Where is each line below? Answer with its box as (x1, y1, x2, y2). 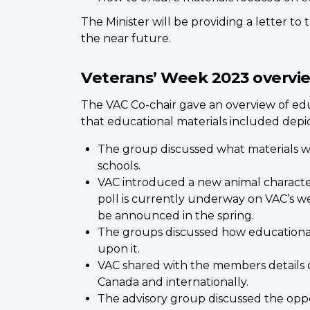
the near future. (81, 32, 171, 46)
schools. (98, 159, 140, 173)
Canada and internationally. (98, 275, 248, 289)
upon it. (98, 242, 140, 256)
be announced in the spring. (98, 209, 254, 223)
